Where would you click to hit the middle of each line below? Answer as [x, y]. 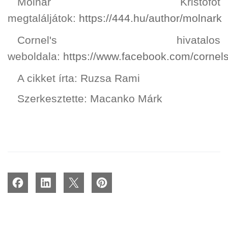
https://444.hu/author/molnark [150, 19]
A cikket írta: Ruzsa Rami [78, 79]
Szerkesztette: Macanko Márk [90, 99]
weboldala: [35, 57]
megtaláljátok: [43, 19]
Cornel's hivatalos [119, 40]
